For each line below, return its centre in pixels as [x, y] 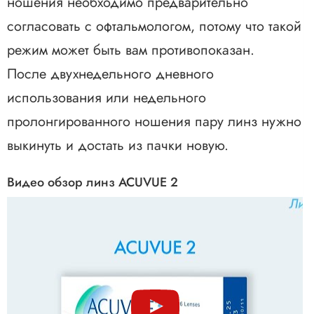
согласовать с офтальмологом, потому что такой [154, 26]
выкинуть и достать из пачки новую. [118, 145]
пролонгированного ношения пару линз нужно [154, 121]
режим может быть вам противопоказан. [131, 50]
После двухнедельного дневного [110, 74]
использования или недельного [107, 97]
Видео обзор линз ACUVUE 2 [93, 182]
